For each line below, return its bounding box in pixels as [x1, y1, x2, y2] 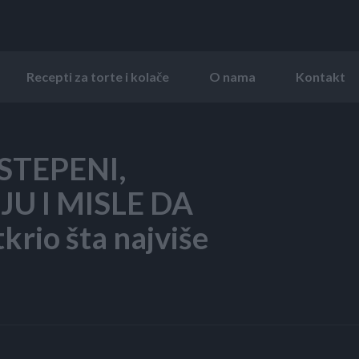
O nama [209, 68, 256, 84]
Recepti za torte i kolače [26, 68, 169, 84]
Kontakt [296, 68, 345, 84]
